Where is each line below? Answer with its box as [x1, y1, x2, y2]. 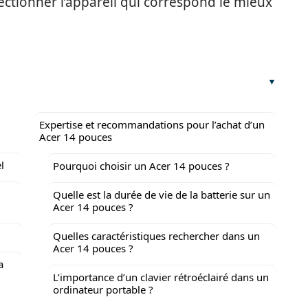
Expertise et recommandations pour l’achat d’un [39, 118, 265, 131]
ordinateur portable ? [53, 283, 153, 296]
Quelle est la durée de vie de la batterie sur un [53, 188, 270, 201]
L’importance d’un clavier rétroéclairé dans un [53, 270, 269, 284]
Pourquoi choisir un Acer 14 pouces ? [53, 159, 230, 173]
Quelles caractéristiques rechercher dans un [53, 229, 260, 243]
